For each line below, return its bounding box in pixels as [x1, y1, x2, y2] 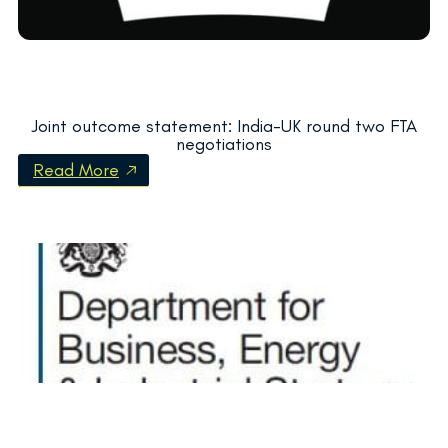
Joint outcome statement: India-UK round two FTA [31, 114, 417, 137]
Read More [33, 158, 119, 181]
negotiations [176, 132, 272, 155]
